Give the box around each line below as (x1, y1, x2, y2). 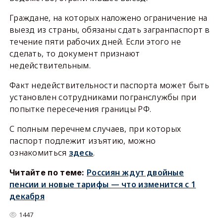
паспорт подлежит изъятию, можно (9, 135, 156, 146)
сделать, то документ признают (9, 48, 140, 59)
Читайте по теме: (9, 167, 87, 177)
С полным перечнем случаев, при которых (9, 123, 181, 134)
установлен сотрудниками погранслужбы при (9, 92, 196, 103)
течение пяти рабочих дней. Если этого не (9, 36, 181, 47)
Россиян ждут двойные (87, 167, 184, 178)
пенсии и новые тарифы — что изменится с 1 (9, 179, 196, 190)
